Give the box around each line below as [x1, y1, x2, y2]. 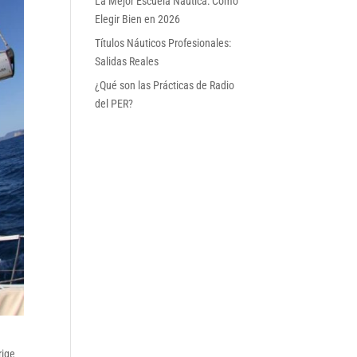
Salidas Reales [95, 55, 159, 68]
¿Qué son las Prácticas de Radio [95, 79, 235, 92]
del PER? [95, 97, 134, 110]
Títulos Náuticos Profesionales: [95, 37, 232, 49]
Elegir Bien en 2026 [95, 13, 181, 25]
